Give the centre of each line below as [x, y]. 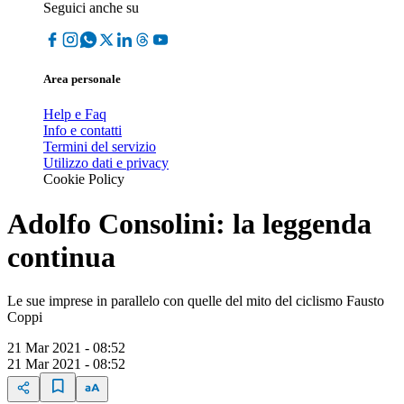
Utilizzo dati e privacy [106, 163]
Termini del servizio [100, 147]
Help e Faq [75, 115]
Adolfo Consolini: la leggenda [189, 223]
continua [61, 257]
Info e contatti [83, 131]
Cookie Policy [84, 179]
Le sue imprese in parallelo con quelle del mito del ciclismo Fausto [196, 301]
